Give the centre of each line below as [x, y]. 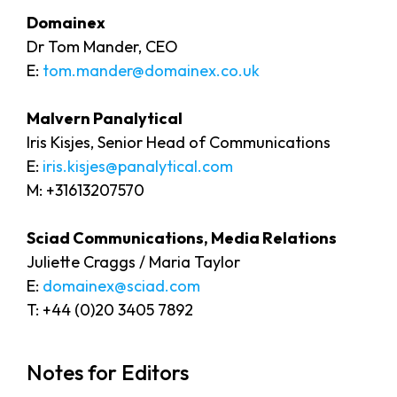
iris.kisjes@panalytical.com [138, 167]
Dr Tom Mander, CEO [102, 47]
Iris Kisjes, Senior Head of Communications [179, 143]
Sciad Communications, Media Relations [182, 238]
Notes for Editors [108, 372]
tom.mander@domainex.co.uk [151, 71]
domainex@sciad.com [121, 286]
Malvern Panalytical [105, 119]
